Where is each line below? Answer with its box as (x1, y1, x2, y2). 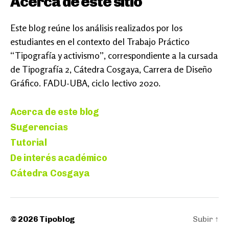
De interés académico (10, 152, 107, 164)
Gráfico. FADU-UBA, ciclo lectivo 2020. (10, 77, 161, 89)
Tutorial (10, 137, 47, 149)
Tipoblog (39, 214, 75, 224)
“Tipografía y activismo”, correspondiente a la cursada (10, 50, 218, 61)
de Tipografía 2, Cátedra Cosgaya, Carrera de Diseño (10, 63, 212, 75)
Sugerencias (10, 122, 68, 133)
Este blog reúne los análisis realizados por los (10, 22, 182, 34)
